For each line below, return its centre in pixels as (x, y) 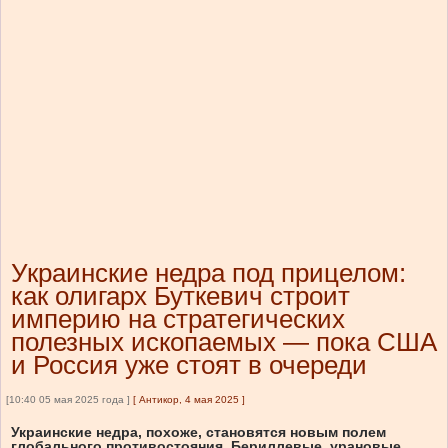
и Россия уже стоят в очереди (189, 365)
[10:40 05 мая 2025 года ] (68, 400)
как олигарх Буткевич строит (180, 296)
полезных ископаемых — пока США (224, 342)
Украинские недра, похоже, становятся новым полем (198, 432)
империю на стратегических (178, 319)
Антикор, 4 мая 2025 (189, 400)
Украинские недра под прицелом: (208, 273)
